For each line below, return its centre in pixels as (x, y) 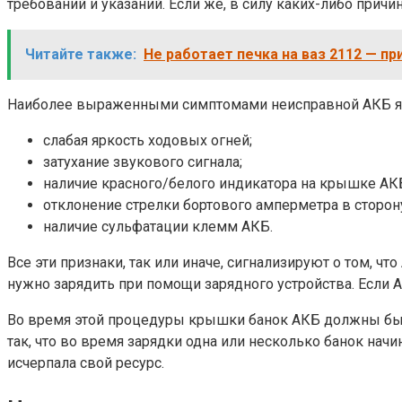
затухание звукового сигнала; (143, 162)
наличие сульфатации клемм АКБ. (158, 227)
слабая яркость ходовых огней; (148, 141)
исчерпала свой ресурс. (86, 363)
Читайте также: (81, 55)
